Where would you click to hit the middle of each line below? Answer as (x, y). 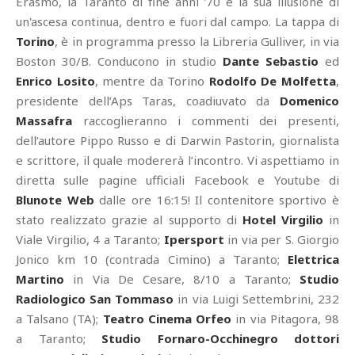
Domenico (309, 101)
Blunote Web (55, 200)
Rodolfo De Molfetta (273, 81)
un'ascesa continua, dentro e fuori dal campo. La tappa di (177, 22)
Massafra (44, 121)
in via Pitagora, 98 (286, 319)
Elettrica (313, 260)
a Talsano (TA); (59, 319)
